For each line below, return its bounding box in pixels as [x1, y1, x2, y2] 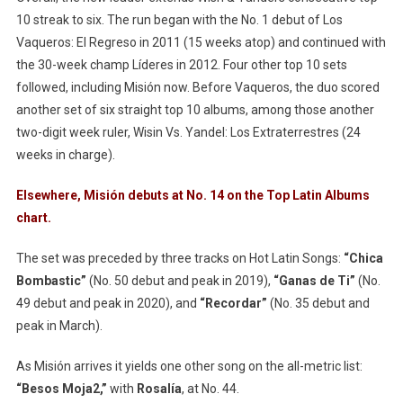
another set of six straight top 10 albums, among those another [15, 103, 374, 118]
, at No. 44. [181, 381, 239, 397]
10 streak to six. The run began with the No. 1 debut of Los [15, 13, 343, 28]
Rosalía [136, 381, 182, 397]
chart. [15, 210, 51, 226]
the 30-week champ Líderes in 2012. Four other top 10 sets [15, 58, 347, 73]
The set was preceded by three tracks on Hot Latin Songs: [15, 251, 341, 266]
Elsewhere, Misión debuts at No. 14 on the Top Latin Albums [15, 188, 370, 203]
